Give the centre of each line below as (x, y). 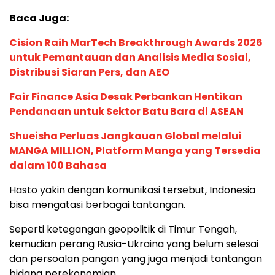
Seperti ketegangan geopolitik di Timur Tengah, (123, 229)
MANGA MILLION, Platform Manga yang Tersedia (135, 150)
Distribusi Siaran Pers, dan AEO (89, 72)
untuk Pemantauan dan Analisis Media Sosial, (130, 57)
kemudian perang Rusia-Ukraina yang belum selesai (134, 244)
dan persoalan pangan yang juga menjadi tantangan (136, 258)
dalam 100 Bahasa (58, 165)
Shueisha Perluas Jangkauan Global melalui (125, 136)
